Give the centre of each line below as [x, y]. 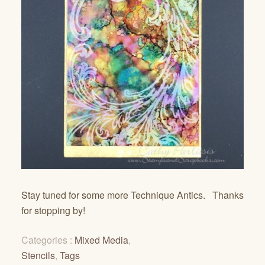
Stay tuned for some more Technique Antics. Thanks [132, 195]
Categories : [48, 240]
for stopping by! [53, 210]
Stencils [38, 255]
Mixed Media [101, 240]
